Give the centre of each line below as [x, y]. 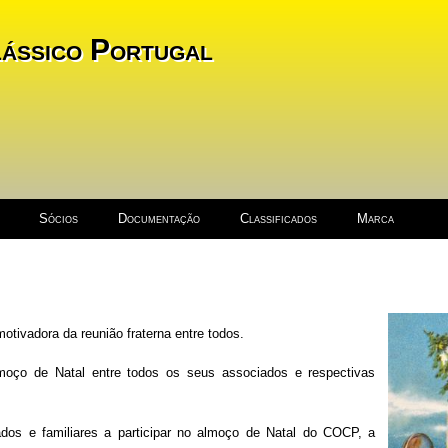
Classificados [278, 218]
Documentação [158, 218]
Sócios [58, 218]
